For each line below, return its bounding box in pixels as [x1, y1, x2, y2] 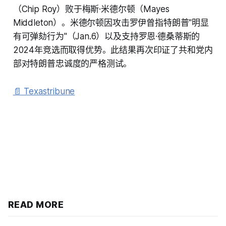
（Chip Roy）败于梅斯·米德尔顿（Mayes [13, 4, 169, 14]
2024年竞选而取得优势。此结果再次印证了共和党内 [13, 44, 213, 55]
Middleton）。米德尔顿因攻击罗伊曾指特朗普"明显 [13, 17, 209, 28]
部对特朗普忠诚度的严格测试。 [13, 58, 132, 69]
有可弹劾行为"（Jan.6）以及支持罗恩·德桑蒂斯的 [13, 31, 200, 41]
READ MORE [8, 199, 64, 210]
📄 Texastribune [13, 86, 75, 96]
